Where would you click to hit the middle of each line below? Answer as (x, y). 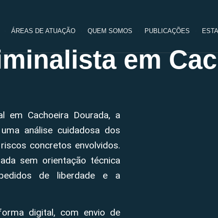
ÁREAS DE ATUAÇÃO (43, 31)
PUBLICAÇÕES (167, 31)
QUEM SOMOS (110, 31)
